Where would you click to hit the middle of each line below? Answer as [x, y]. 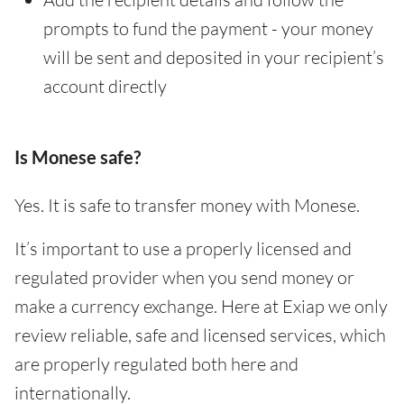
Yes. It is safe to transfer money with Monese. [187, 205]
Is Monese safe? [78, 156]
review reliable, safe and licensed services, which [200, 335]
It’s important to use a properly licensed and [183, 248]
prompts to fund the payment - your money [208, 28]
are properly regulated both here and [156, 363]
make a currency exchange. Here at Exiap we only [201, 306]
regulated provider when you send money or [184, 277]
